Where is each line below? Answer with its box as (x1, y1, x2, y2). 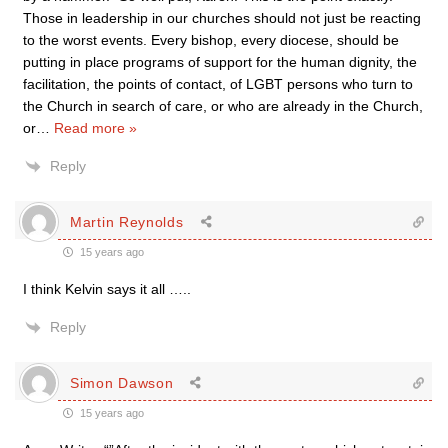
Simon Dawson (70, 374, 174, 391)
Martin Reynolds (70, 213, 184, 230)
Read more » (54, 120, 137, 136)
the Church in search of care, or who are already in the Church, (23, 98, 423, 114)
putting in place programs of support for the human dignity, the (23, 54, 417, 70)
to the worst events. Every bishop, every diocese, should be (23, 32, 399, 48)
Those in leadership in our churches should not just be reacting (23, 10, 421, 26)
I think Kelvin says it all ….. (23, 281, 191, 297)
